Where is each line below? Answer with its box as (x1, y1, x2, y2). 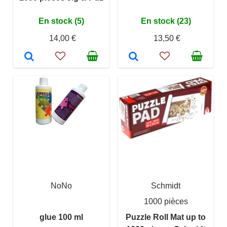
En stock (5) (39, 17, 84, 26)
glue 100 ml (40, 213, 83, 222)
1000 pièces (143, 197, 188, 206)
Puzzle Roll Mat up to (126, 213, 206, 222)
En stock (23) (140, 17, 191, 26)
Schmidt (151, 181, 180, 191)
